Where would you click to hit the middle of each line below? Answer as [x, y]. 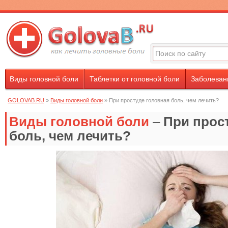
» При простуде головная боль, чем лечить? [161, 100]
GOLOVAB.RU [26, 100]
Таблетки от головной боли [135, 79]
